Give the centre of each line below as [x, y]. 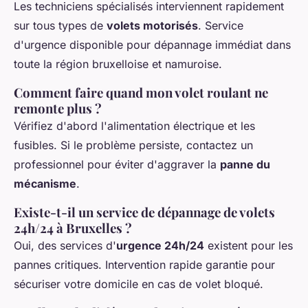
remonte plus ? [58, 108]
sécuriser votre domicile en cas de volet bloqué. [139, 284]
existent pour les [249, 245]
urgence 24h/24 [160, 245]
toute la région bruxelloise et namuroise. [118, 64]
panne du [245, 164]
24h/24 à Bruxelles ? [73, 228]
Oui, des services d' [65, 245]
